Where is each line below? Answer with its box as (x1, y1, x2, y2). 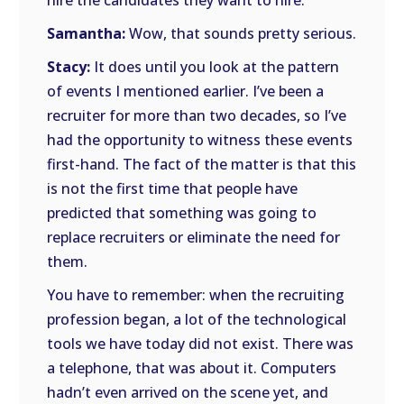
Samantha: (47, 23, 126, 43)
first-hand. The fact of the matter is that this (47, 154, 357, 174)
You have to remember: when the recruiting (47, 285, 345, 305)
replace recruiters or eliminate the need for (47, 227, 341, 247)
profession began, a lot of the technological (47, 309, 347, 329)
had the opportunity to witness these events (47, 130, 353, 150)
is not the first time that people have (47, 179, 298, 198)
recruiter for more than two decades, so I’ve (47, 106, 347, 125)
